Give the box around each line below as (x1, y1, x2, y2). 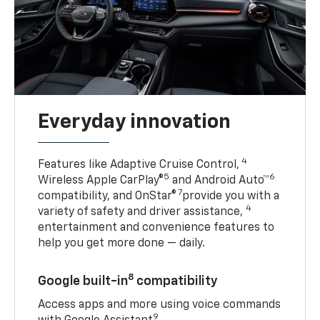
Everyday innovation (38, 111, 231, 132)
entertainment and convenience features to (38, 221, 275, 234)
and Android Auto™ (169, 174, 270, 186)
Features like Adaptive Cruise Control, (38, 159, 240, 171)
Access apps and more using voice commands (38, 299, 281, 311)
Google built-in (38, 274, 129, 288)
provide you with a (182, 190, 280, 202)
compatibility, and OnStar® (38, 190, 177, 202)
